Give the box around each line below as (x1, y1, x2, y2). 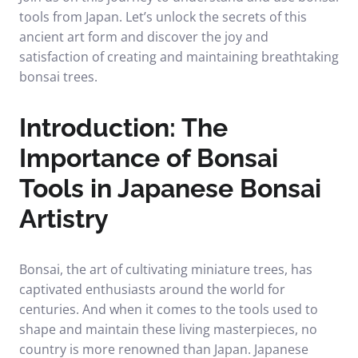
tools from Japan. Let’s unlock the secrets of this (19, 8, 307, 26)
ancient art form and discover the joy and (19, 28, 268, 46)
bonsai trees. (19, 68, 97, 86)
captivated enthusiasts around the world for (19, 280, 285, 298)
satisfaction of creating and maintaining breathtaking (19, 48, 339, 66)
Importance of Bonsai (19, 143, 278, 173)
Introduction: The (19, 113, 228, 142)
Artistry (19, 204, 109, 233)
